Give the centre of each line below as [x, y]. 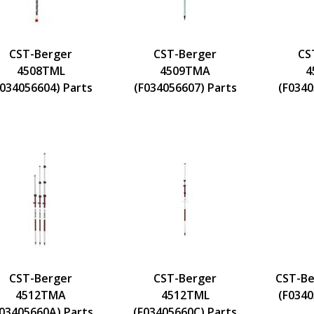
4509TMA [185, 70]
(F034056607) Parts [185, 87]
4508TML [41, 70]
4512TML [185, 295]
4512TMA [41, 295]
